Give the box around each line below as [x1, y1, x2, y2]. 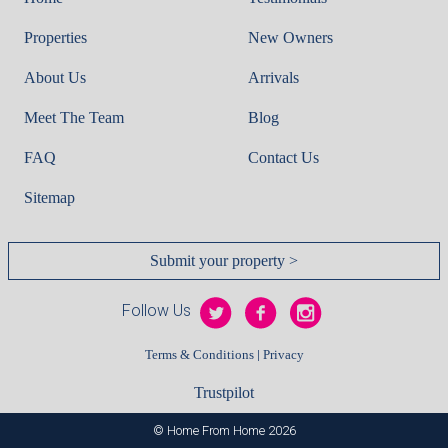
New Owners [248, 28, 333, 46]
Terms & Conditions [144, 347, 254, 362]
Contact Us [248, 148, 319, 166]
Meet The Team [24, 108, 124, 126]
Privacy [262, 347, 304, 362]
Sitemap [24, 188, 75, 206]
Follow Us [122, 300, 195, 320]
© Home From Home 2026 [152, 422, 296, 438]
